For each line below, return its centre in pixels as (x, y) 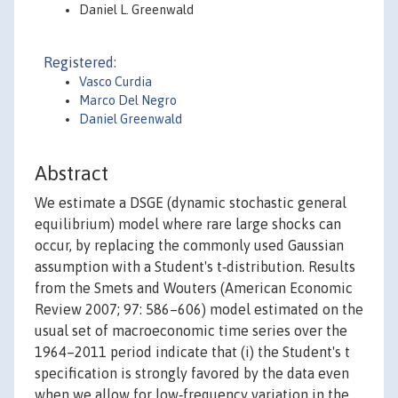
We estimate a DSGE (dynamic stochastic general (191, 203)
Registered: (80, 62)
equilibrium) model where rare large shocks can (188, 224)
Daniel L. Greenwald (136, 10)
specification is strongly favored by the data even (192, 374)
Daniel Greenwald (131, 119)
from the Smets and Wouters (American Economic (194, 288)
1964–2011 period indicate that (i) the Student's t (192, 352)
